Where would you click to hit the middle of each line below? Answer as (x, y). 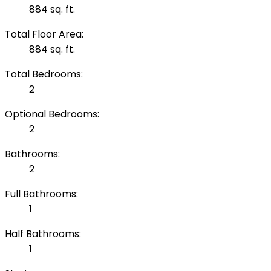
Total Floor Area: (44, 34)
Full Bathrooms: (41, 194)
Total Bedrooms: (44, 74)
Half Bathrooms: (43, 234)
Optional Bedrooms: (52, 114)
